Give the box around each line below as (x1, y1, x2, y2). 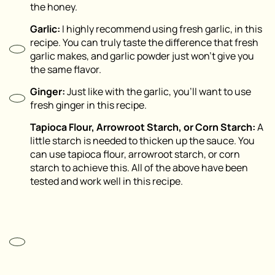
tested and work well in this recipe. (30, 174, 183, 188)
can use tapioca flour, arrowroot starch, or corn (30, 147, 240, 161)
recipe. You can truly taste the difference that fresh (30, 36, 258, 50)
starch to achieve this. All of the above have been (30, 161, 248, 175)
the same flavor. (30, 63, 101, 77)
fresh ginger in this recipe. (30, 98, 147, 112)
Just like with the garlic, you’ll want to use (65, 85, 251, 99)
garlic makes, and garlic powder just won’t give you (30, 49, 254, 63)
